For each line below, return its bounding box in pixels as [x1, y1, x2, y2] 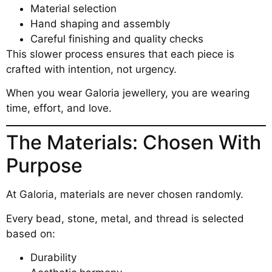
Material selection [30, 2, 117, 15]
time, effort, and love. [6, 102, 112, 115]
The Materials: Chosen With [6, 131, 261, 155]
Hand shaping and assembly [30, 18, 170, 30]
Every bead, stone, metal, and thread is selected [6, 212, 244, 225]
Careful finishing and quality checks [30, 33, 203, 46]
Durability [30, 251, 76, 264]
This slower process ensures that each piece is [6, 48, 234, 61]
